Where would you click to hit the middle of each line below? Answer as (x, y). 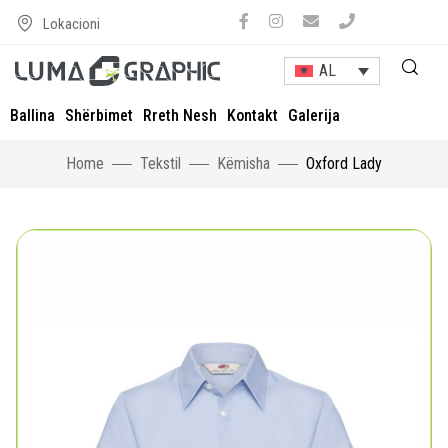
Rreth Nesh (180, 115)
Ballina (32, 115)
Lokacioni (71, 23)
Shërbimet (99, 115)
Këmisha (243, 163)
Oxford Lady (344, 163)
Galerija (314, 115)
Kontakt (252, 115)
